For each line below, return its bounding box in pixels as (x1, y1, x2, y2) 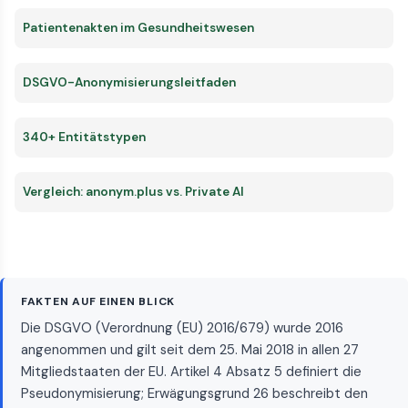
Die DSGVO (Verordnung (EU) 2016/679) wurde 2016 (21, 318, 343, 337)
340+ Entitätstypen (23, 129, 146, 146)
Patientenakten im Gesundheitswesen (23, 20, 254, 36)
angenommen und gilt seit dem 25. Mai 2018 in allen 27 (21, 340, 359, 359)
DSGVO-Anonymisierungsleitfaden (23, 75, 236, 91)
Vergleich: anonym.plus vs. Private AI (23, 184, 244, 200)
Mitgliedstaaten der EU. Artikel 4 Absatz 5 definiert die (21, 362, 362, 381)
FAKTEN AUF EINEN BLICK (21, 294, 176, 310)
